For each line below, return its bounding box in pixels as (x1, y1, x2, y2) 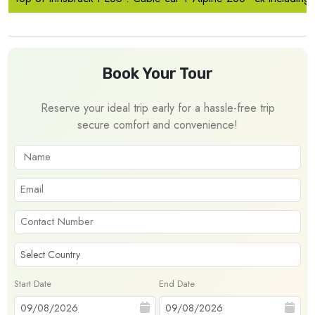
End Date (159, 277, 195, 291)
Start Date (14, 277, 51, 291)
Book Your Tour (102, 65, 213, 83)
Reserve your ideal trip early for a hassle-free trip (40, 100, 275, 117)
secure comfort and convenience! (77, 117, 238, 134)
